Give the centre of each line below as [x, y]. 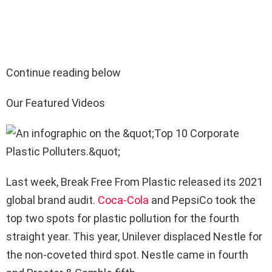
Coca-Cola [123, 200]
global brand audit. [52, 200]
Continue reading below [63, 73]
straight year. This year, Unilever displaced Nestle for [134, 236]
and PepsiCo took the [202, 200]
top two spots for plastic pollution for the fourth [123, 218]
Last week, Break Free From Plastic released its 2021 [134, 182]
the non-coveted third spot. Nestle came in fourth [127, 255]
